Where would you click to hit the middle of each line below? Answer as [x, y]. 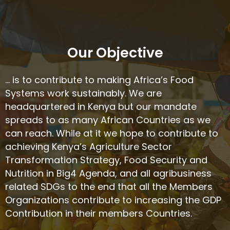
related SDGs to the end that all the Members [109, 186]
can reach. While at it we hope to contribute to [112, 133]
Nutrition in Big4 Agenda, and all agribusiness [108, 173]
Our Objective [115, 52]
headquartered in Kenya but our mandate [101, 106]
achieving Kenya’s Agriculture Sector [89, 146]
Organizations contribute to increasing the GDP [113, 200]
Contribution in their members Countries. [99, 213]
